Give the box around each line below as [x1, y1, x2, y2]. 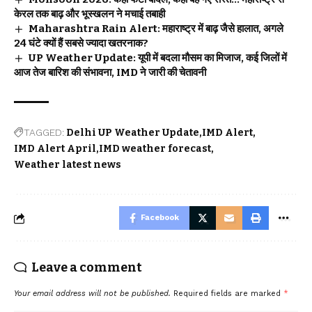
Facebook [141, 213, 179, 223]
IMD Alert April [14, 143, 96, 155]
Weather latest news [14, 159, 121, 171]
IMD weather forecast [99, 143, 211, 155]
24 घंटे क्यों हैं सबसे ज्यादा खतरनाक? [14, 37, 148, 50]
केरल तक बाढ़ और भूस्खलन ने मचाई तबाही [14, 8, 165, 21]
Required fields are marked [173, 289, 283, 299]
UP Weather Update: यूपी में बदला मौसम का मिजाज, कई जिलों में [29, 52, 288, 65]
